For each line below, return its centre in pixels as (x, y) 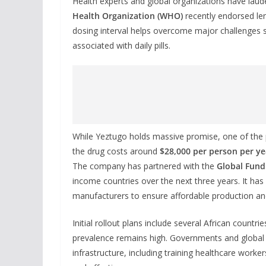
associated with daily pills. (121, 45)
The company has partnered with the (145, 166)
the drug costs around (116, 151)
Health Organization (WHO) (128, 15)
